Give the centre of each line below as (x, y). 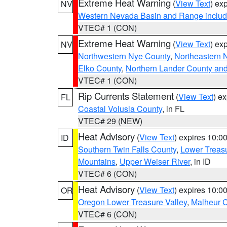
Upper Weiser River (155, 161)
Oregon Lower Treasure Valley (133, 202)
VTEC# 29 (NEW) (110, 121)
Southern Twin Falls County (127, 149)
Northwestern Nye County (124, 56)
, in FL (173, 109)
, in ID (200, 161)
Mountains (97, 161)
